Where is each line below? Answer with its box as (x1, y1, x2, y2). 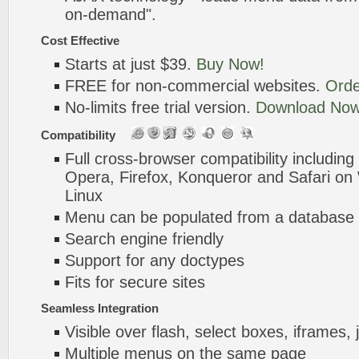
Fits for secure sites (65, 273, 205, 291)
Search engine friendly (65, 230, 224, 248)
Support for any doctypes (65, 252, 244, 269)
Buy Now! (196, 55, 264, 73)
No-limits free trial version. (65, 99, 256, 116)
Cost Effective (41, 34, 119, 47)
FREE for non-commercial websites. (65, 77, 325, 95)
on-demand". (65, 6, 156, 23)
